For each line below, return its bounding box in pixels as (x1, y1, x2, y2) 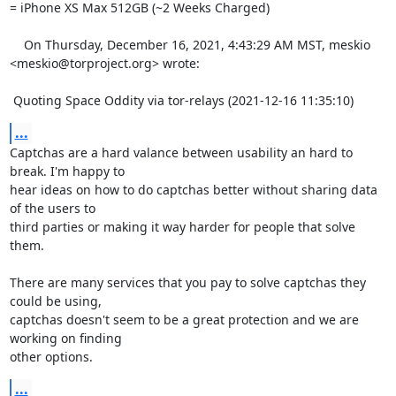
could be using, (9, 293, 105, 309)
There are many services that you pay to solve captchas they (9, 274, 366, 291)
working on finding (9, 330, 126, 346)
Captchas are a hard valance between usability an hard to (9, 144, 353, 161)
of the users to (9, 200, 99, 217)
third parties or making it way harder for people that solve (9, 218, 355, 235)
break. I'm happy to (9, 163, 128, 179)
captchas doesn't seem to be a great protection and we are (9, 311, 359, 328)
